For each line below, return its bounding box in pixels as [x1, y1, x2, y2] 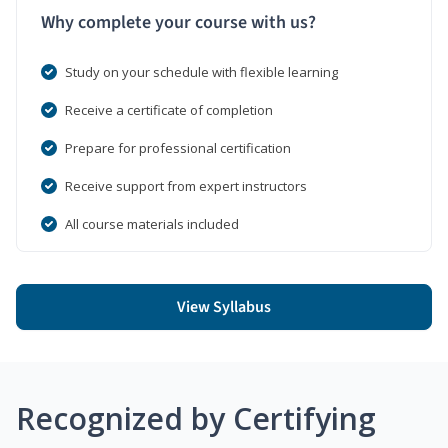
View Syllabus [177, 295, 271, 318]
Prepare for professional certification [65, 138, 291, 157]
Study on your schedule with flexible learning [65, 62, 338, 81]
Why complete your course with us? [41, 9, 316, 35]
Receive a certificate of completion [65, 100, 273, 119]
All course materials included [65, 214, 239, 233]
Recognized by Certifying [16, 397, 376, 439]
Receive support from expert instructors [65, 176, 307, 195]
